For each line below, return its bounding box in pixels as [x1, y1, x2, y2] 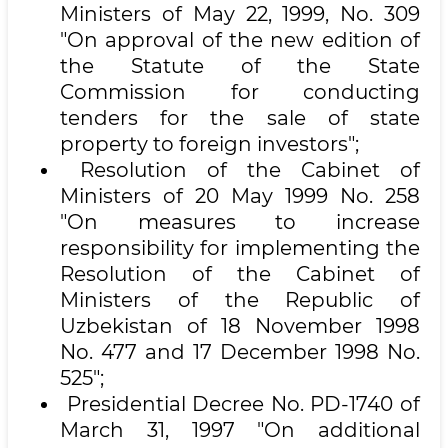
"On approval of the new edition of [60, 28, 420, 52]
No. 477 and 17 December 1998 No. [60, 340, 420, 364]
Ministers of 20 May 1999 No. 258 [60, 184, 420, 208]
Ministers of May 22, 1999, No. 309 [60, 2, 420, 26]
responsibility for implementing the [60, 236, 420, 260]
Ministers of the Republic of [60, 288, 420, 312]
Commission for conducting [60, 80, 420, 104]
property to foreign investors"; [60, 132, 359, 156]
